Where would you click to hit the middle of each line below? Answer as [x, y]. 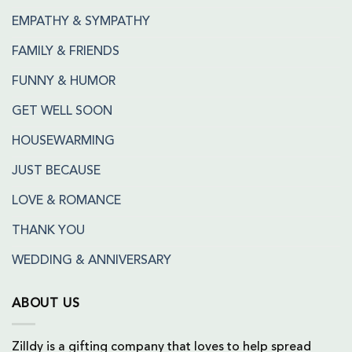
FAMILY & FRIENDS [66, 52]
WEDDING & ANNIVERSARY [92, 261]
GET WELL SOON [62, 112]
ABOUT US [46, 304]
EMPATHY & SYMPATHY [81, 22]
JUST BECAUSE [56, 172]
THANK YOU [48, 231]
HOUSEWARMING [63, 142]
